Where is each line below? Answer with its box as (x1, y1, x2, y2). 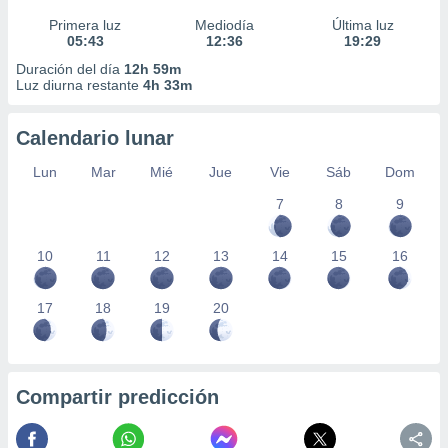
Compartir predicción (16, 386, 219, 408)
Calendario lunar (16, 127, 174, 149)
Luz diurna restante (16, 77, 143, 93)
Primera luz (49, 17, 122, 33)
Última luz (331, 17, 394, 33)
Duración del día (16, 61, 124, 77)
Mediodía (194, 17, 254, 33)
